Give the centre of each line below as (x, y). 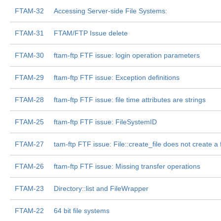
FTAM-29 (29, 77)
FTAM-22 (29, 211)
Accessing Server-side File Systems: (110, 11)
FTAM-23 (29, 188)
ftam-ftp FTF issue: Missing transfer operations (127, 166)
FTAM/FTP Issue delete (91, 33)
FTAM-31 (29, 33)
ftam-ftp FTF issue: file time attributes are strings (130, 100)
